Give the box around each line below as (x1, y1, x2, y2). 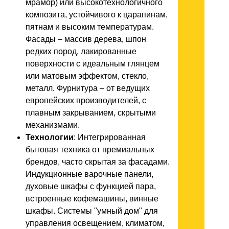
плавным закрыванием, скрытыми (26, 108, 156, 118)
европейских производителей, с (26, 96, 146, 105)
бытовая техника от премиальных (26, 145, 154, 154)
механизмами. (26, 121, 80, 130)
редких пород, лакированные (26, 47, 136, 56)
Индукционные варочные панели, (26, 170, 153, 179)
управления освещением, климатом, (26, 219, 165, 228)
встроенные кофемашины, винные (26, 194, 158, 203)
